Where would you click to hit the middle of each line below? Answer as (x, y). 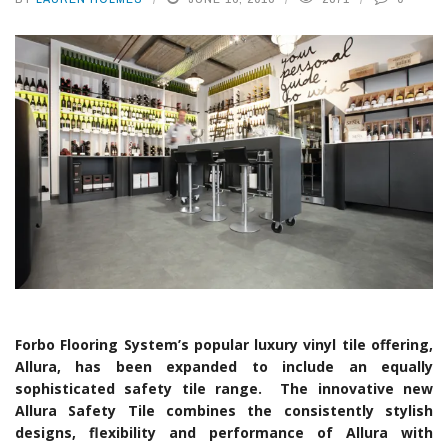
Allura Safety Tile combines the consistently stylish (224, 410)
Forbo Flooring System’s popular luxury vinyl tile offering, (224, 344)
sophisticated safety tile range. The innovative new (224, 388)
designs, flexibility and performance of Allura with (224, 432)
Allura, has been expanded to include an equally (224, 366)
